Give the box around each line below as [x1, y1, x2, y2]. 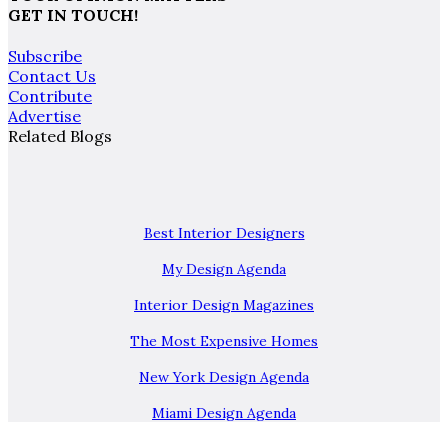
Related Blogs [8, 126, 112, 147]
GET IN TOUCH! [8, 5, 138, 26]
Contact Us [8, 66, 96, 87]
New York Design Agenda [139, 368, 309, 387]
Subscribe [8, 46, 82, 67]
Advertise [8, 106, 81, 127]
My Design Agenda [162, 260, 286, 279]
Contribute [8, 86, 92, 107]
